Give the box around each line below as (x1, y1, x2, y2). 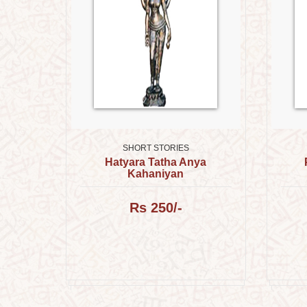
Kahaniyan (127, 168, 184, 180)
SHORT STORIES (122, 143, 189, 153)
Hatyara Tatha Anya (105, 156, 207, 168)
